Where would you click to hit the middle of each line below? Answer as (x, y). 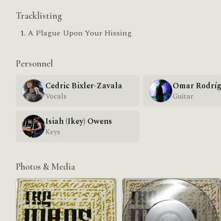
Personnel (34, 64)
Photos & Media (45, 167)
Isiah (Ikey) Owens (79, 121)
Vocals (56, 96)
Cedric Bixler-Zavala (84, 86)
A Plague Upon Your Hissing (80, 33)
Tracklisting (39, 16)
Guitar (183, 96)
